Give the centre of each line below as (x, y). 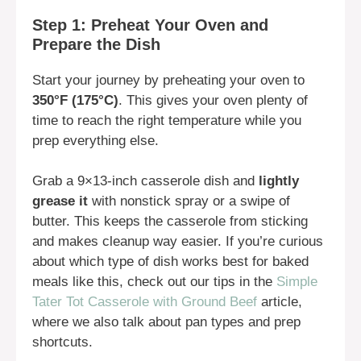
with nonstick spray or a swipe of (189, 201)
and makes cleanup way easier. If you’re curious (178, 242)
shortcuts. (62, 342)
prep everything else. (95, 140)
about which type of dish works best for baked (170, 262)
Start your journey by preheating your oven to (168, 80)
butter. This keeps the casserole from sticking (170, 222)
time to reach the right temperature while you (167, 120)
